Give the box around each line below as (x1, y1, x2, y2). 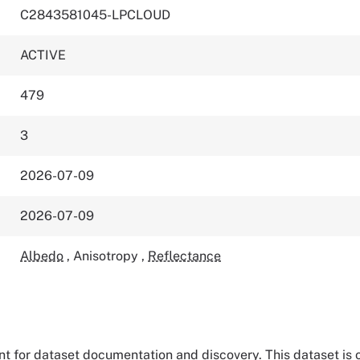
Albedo (20, 248, 64, 264)
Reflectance (148, 248, 222, 264)
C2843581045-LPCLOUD (20, 7, 171, 22)
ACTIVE (20, 47, 67, 63)
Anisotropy (73, 248, 142, 264)
